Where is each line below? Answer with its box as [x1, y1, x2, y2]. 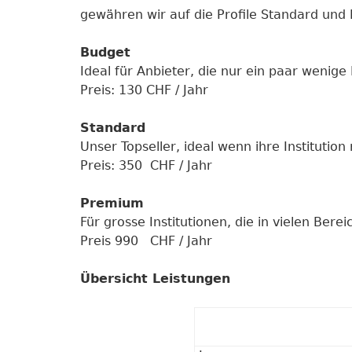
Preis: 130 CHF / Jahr [79, 82, 208, 97]
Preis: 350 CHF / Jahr [79, 158, 212, 173]
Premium [79, 196, 144, 211]
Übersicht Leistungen [79, 271, 230, 286]
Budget [79, 45, 130, 60]
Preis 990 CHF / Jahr [79, 233, 212, 248]
